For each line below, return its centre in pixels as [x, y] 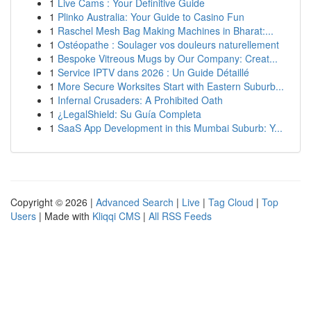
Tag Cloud [231, 202]
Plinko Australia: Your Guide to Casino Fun [151, 17]
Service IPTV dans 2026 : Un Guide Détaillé [153, 72]
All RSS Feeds [180, 216]
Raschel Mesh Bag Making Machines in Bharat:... [166, 31]
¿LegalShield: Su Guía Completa [129, 114]
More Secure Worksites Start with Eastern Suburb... [171, 86]
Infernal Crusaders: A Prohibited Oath [140, 100]
